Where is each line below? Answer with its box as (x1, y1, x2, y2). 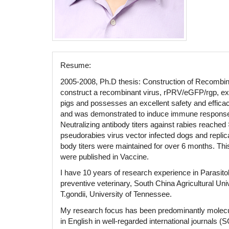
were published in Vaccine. (60, 152, 149, 161)
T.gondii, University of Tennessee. (60, 190, 172, 199)
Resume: (60, 61, 91, 70)
